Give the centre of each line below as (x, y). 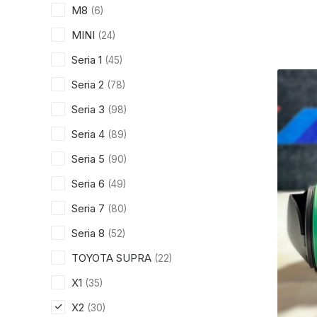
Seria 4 (88, 134)
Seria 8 (88, 233)
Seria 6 (88, 184)
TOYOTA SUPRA (111, 258)
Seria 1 (87, 60)
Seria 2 (88, 85)
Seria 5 (88, 159)
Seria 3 (88, 109)
